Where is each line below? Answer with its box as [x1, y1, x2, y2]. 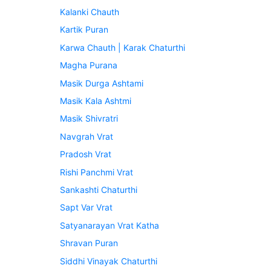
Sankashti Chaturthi [60, 184, 138, 195]
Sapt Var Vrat [60, 202, 113, 213]
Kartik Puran [60, 24, 109, 35]
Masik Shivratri [60, 113, 119, 124]
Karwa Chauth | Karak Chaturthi [60, 42, 186, 53]
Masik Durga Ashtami [60, 77, 144, 88]
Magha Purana [60, 60, 118, 71]
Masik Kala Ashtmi [60, 96, 132, 106]
